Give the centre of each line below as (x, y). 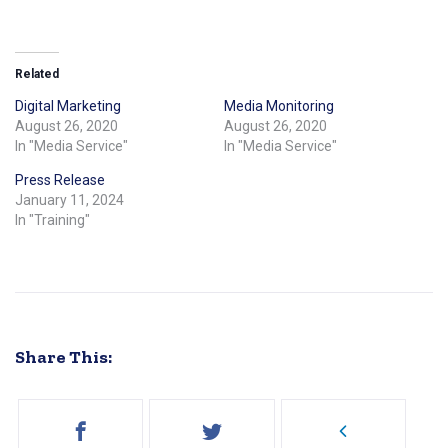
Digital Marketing (68, 105)
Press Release (60, 179)
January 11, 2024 (69, 199)
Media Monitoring (279, 105)
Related (37, 73)
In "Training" (52, 219)
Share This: (63, 356)
